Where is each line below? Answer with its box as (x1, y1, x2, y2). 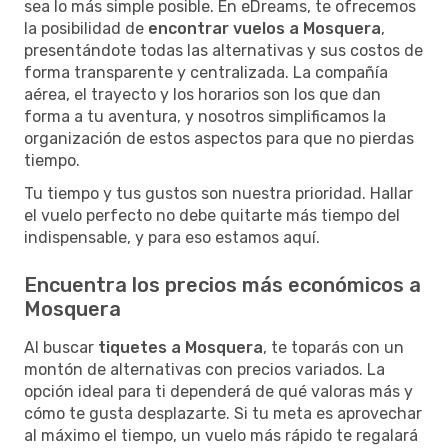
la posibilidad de (24, 18, 148, 38)
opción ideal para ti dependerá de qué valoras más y (24, 381, 413, 401)
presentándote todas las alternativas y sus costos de (24, 40, 423, 60)
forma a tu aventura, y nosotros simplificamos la (24, 106, 386, 126)
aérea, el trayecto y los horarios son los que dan (24, 84, 381, 104)
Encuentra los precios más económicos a (24, 272, 421, 297)
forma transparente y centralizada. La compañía (24, 62, 388, 82)
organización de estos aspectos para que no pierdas (24, 128, 414, 148)
